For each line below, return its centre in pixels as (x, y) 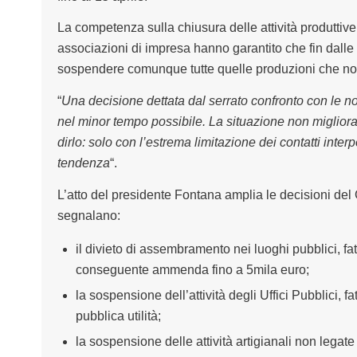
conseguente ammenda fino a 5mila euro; (192, 270)
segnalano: (88, 215)
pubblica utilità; (118, 316)
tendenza (83, 163)
